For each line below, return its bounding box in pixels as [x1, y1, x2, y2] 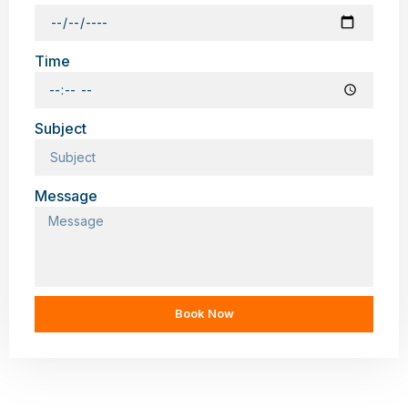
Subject [35, 118, 87, 138]
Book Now [174, 306, 234, 321]
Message [35, 186, 97, 205]
